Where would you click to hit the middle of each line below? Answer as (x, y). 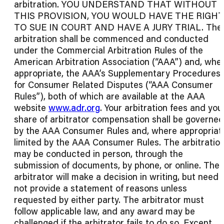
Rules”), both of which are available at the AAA (109, 96)
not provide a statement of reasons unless (100, 188)
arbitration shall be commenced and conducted (111, 39)
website (31, 108)
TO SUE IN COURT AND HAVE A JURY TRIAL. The (118, 27)
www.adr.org (74, 108)
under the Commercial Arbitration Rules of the (108, 50)
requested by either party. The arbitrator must (109, 200)
